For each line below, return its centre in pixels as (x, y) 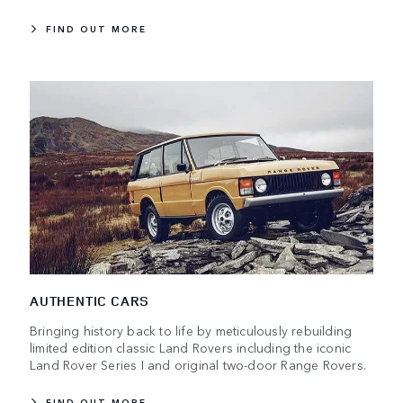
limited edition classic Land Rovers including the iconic (191, 348)
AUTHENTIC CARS (90, 301)
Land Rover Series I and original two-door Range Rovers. (198, 365)
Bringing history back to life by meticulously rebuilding (191, 331)
